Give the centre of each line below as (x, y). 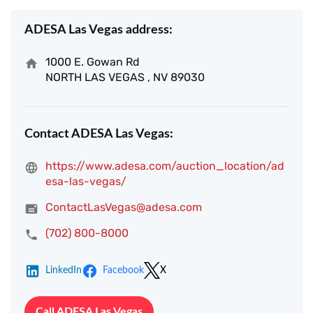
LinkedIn (64, 270)
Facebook (123, 270)
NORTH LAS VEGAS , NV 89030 (125, 77)
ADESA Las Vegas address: (99, 30)
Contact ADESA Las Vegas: (99, 134)
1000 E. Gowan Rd (93, 62)
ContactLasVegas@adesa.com (124, 207)
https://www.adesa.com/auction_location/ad (165, 166)
